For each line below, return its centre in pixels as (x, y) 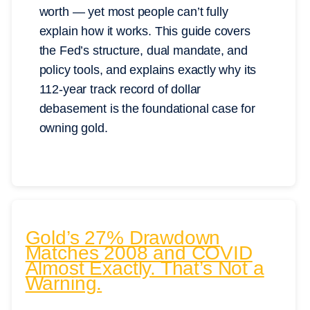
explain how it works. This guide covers (145, 31)
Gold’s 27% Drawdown (123, 237)
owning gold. (73, 128)
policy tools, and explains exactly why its (148, 70)
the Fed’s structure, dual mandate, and (143, 51)
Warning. (64, 283)
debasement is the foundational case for (147, 109)
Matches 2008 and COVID (139, 253)
